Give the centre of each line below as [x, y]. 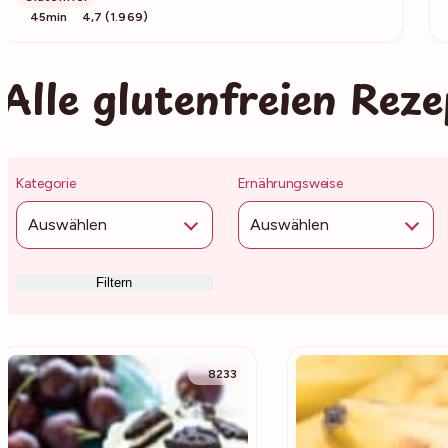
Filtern [114, 282]
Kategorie [46, 183]
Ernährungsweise [290, 183]
